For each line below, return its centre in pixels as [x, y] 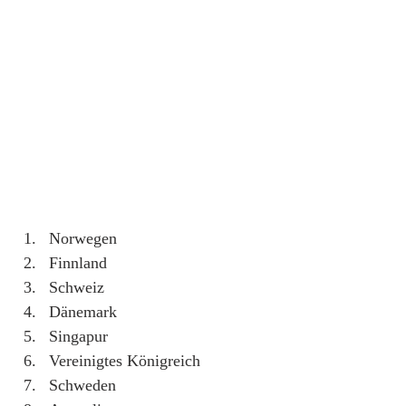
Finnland [78, 262]
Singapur [78, 336]
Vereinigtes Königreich [125, 360]
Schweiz [77, 287]
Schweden [82, 385]
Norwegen [83, 238]
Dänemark [83, 311]
